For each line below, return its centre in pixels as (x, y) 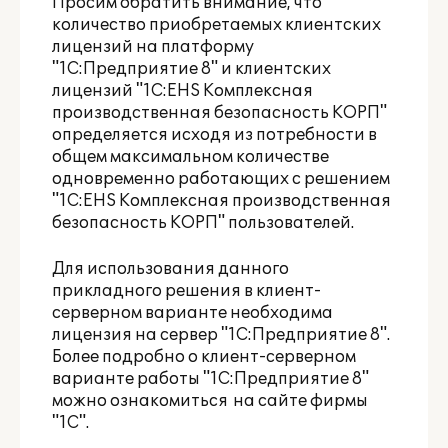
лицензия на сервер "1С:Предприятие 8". (221, 335)
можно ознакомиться (142, 401)
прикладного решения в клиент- (186, 291)
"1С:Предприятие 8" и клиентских (191, 69)
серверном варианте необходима (192, 313)
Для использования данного (170, 269)
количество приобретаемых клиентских (216, 25)
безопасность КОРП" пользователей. (203, 223)
